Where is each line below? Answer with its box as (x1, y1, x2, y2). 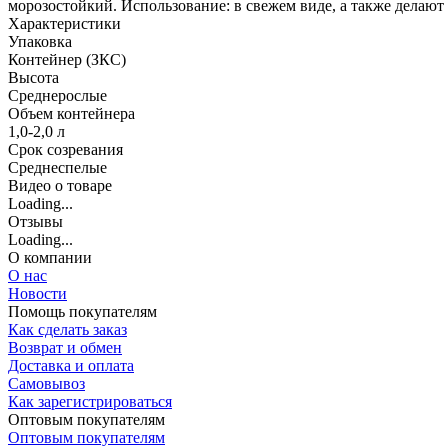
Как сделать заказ (8, 321, 127, 339)
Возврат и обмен (8, 339, 122, 357)
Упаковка (8, 33, 72, 51)
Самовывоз (8, 375, 85, 393)
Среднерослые (8, 87, 107, 105)
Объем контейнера (8, 105, 135, 123)
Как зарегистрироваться (8, 393, 172, 411)
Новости (8, 285, 67, 303)
